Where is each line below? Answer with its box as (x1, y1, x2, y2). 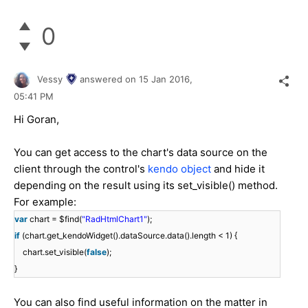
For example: (14, 195, 76, 209)
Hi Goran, (14, 113, 59, 126)
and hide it (214, 162, 265, 176)
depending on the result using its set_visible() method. (14, 179, 278, 192)
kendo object (148, 162, 214, 176)
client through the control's (14, 162, 148, 176)
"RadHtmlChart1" (82, 214, 147, 225)
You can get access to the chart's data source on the (14, 146, 267, 159)
